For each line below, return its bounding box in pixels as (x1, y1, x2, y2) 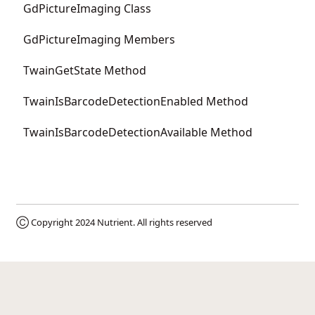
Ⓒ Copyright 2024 (16, 215, 97, 229)
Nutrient (97, 215, 133, 229)
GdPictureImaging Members (23, 31, 175, 47)
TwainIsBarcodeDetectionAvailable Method (23, 124, 252, 140)
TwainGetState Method (23, 62, 146, 78)
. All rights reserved (133, 215, 212, 229)
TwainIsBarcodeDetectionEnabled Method (23, 93, 248, 109)
